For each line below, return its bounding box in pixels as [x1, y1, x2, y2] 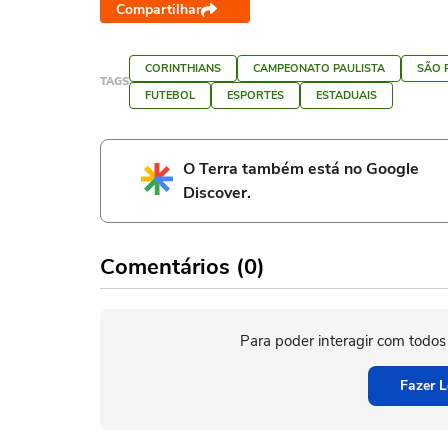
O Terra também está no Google [183, 158, 419, 180]
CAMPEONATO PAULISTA [253, 61, 385, 76]
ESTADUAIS [316, 88, 377, 103]
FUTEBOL [145, 88, 195, 103]
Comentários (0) [100, 252, 265, 282]
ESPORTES [227, 88, 284, 103]
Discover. [183, 182, 251, 204]
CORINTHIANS [145, 61, 221, 76]
